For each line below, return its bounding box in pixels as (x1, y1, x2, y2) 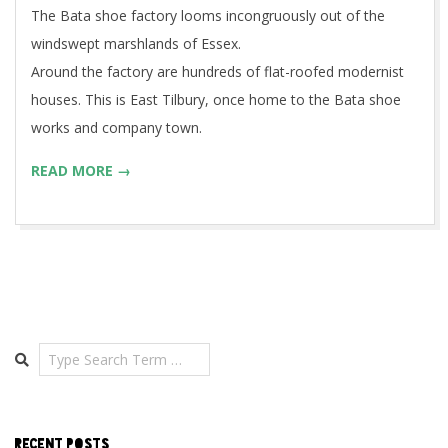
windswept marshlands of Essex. (31, 34, 241, 54)
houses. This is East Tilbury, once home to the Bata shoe (31, 90, 401, 110)
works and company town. (31, 118, 202, 138)
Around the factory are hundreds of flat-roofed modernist (31, 62, 404, 82)
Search (14, 342, 63, 362)
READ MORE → (31, 161, 131, 181)
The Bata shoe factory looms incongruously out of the (31, 6, 385, 26)
